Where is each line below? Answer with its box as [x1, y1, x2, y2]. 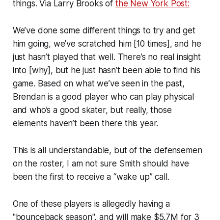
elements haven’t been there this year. [12, 118, 159, 128]
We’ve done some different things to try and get [12, 25, 195, 35]
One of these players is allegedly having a [12, 198, 170, 209]
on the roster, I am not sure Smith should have [12, 158, 189, 168]
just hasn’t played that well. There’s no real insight [12, 52, 201, 62]
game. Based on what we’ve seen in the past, [12, 78, 185, 88]
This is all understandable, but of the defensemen [12, 145, 202, 155]
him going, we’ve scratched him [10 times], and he [12, 38, 201, 49]
